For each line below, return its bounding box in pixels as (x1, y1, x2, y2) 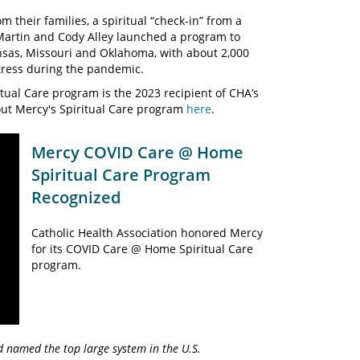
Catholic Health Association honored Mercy (31, 225, 263, 241)
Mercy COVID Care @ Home (31, 141, 243, 164)
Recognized (31, 186, 121, 209)
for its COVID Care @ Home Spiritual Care (31, 241, 253, 257)
